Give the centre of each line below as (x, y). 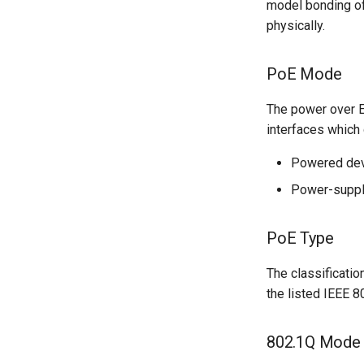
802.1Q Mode (314, 342)
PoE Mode (304, 74)
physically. (296, 25)
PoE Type (300, 238)
